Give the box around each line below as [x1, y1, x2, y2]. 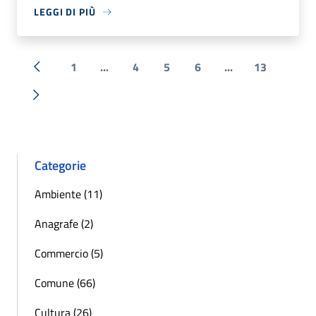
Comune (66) [35, 274, 95, 292]
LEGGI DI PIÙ [34, 4, 96, 20]
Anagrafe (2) [35, 215, 93, 233]
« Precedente [35, 66, 101, 83]
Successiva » [35, 94, 99, 111]
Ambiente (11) [35, 186, 102, 203]
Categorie [35, 156, 86, 176]
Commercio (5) [35, 245, 103, 262]
